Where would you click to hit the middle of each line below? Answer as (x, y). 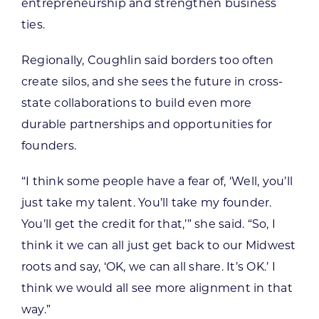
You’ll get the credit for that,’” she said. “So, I (148, 225)
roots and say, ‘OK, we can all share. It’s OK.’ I (148, 268)
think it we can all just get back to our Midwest (158, 247)
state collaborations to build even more (136, 104)
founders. (49, 147)
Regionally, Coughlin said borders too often (147, 62)
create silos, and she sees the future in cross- (152, 83)
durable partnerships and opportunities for (147, 126)
